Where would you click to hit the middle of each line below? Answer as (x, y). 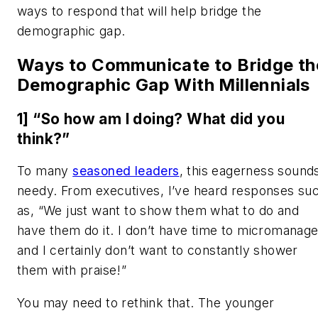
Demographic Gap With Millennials (164, 84)
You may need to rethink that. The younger (146, 302)
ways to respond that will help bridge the (139, 11)
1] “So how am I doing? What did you (151, 119)
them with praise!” (72, 270)
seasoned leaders (126, 171)
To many (45, 171)
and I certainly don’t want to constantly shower (158, 251)
